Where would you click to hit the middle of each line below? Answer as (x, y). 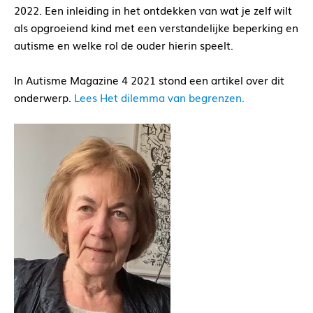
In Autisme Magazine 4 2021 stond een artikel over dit (149, 80)
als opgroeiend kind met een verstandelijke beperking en (156, 28)
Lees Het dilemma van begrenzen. (159, 97)
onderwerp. (44, 97)
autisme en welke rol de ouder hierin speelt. (124, 45)
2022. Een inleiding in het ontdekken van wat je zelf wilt (153, 10)
